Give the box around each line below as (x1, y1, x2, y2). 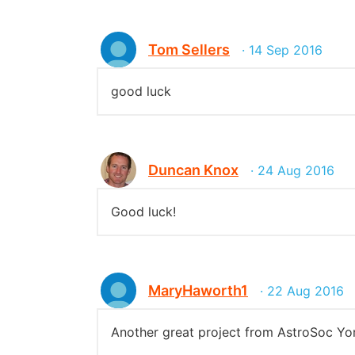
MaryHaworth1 (148, 282, 248, 299)
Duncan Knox (148, 162, 239, 178)
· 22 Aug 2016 (260, 282, 344, 299)
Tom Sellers (148, 41, 230, 58)
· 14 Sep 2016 (242, 41, 323, 58)
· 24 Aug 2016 (250, 162, 334, 178)
